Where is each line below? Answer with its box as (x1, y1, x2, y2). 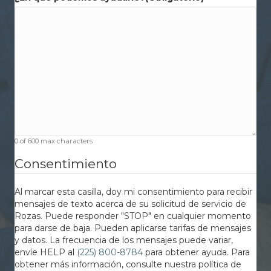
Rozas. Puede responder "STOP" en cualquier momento (15, 211, 251, 222)
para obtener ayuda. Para (143, 247, 250, 258)
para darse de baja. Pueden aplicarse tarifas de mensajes (15, 223, 251, 234)
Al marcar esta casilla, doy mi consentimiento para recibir (15, 186, 252, 198)
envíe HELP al (15, 247, 77, 258)
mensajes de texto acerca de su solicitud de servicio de (15, 198, 246, 210)
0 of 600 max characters (15, 137, 93, 146)
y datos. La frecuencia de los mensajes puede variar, (15, 235, 233, 246)
